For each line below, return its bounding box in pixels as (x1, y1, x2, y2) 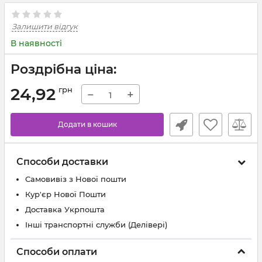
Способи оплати (16, 246, 97, 257)
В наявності (11, 38, 62, 49)
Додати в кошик (57, 120, 117, 129)
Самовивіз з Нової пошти (25, 174, 126, 184)
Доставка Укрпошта (25, 205, 105, 214)
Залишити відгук (12, 22, 78, 31)
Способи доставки (16, 156, 108, 167)
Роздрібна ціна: (11, 61, 116, 77)
